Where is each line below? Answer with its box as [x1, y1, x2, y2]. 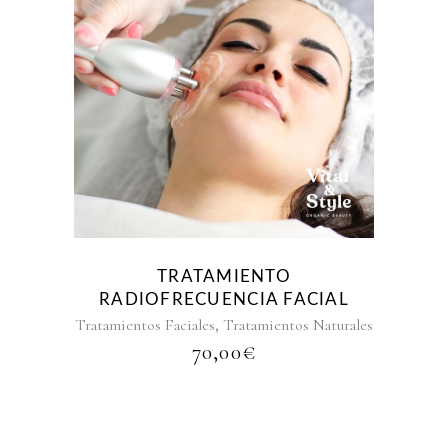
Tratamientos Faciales [75, 315, 215, 335]
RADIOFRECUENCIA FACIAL [98, 291, 350, 308]
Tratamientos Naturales [223, 315, 373, 335]
